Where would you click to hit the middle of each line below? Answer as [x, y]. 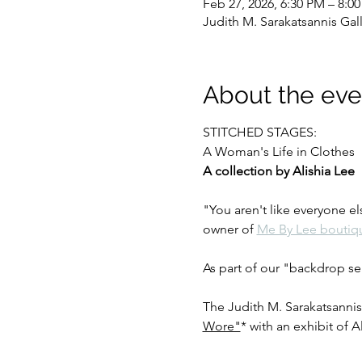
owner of [229, 229]
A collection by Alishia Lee [278, 171]
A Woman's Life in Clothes [278, 152]
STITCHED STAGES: [259, 132]
